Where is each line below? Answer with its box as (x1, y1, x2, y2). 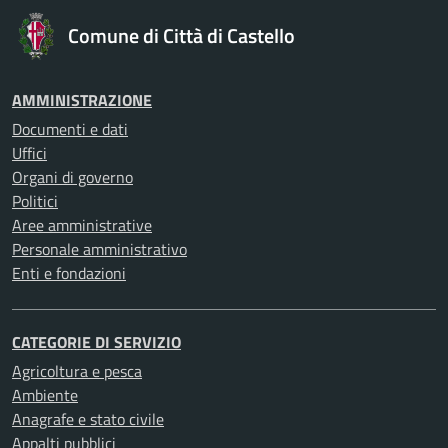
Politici (12, 189, 58, 213)
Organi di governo (12, 165, 133, 189)
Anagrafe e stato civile (12, 407, 164, 431)
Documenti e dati (12, 117, 128, 141)
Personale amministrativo (12, 237, 187, 261)
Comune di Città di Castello (68, 20, 295, 51)
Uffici (12, 141, 47, 165)
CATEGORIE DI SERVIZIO (12, 330, 181, 354)
